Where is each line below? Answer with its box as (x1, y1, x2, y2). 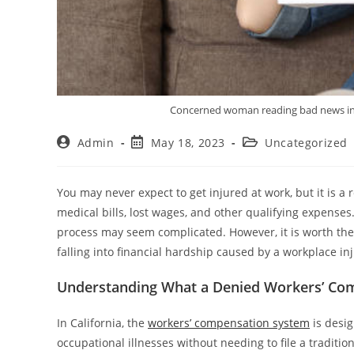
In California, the (57, 314, 148, 330)
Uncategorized (265, 134, 348, 150)
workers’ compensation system (148, 314, 310, 330)
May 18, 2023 (150, 134, 226, 150)
